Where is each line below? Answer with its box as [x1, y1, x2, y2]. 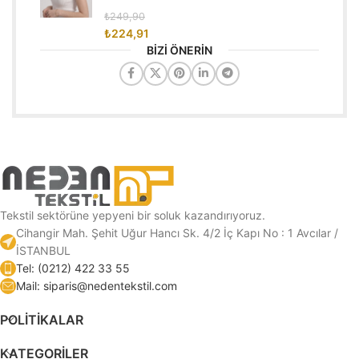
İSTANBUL [16, 243, 71, 257]
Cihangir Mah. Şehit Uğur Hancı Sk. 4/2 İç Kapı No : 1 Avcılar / [16, 225, 338, 240]
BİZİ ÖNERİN [147, 42, 212, 57]
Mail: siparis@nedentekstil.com [16, 278, 177, 292]
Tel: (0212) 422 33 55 [16, 260, 130, 275]
